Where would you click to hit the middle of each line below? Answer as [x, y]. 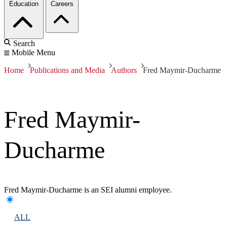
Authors [124, 70]
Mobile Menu [33, 53]
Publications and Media [67, 70]
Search [24, 44]
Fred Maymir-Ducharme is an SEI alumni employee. [88, 190]
